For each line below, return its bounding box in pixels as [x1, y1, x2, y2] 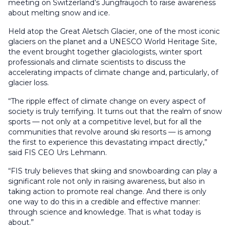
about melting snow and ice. [8, 8, 110, 18]
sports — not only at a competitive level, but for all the [8, 117, 202, 127]
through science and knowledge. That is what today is [8, 207, 201, 217]
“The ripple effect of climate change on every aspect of [8, 97, 205, 106]
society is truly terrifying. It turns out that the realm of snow [8, 107, 222, 117]
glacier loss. [8, 78, 49, 88]
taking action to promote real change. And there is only [8, 187, 206, 197]
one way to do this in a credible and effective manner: [8, 197, 200, 207]
